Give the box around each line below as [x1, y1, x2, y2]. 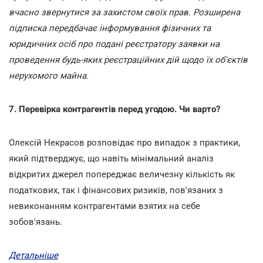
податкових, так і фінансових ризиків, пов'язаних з [9, 184, 223, 195]
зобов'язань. [9, 216, 62, 227]
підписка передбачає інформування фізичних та [9, 22, 211, 33]
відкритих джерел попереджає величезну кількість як [9, 168, 235, 180]
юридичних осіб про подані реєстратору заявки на [9, 38, 220, 49]
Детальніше [9, 249, 58, 261]
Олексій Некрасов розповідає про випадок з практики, [9, 137, 240, 148]
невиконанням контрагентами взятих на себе [9, 200, 200, 211]
